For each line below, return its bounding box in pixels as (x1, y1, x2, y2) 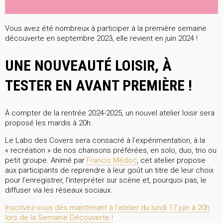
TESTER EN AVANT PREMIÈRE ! (5, 77, 192, 95)
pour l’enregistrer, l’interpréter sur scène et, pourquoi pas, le (5, 176, 207, 185)
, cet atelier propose (137, 156, 206, 165)
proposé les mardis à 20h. (5, 118, 93, 128)
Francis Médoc (87, 156, 137, 165)
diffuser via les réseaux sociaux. (5, 186, 112, 195)
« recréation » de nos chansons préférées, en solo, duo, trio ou (5, 146, 217, 155)
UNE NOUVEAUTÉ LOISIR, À (5, 57, 172, 75)
